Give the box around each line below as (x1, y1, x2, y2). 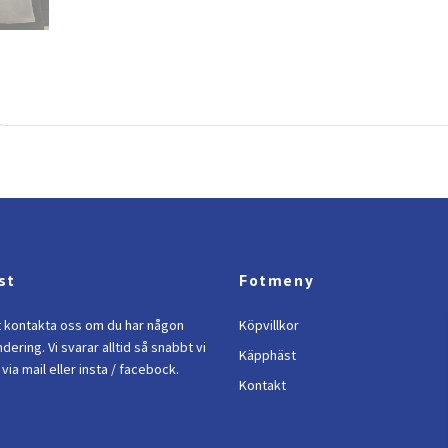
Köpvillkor (239, 315, 299, 334)
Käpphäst (239, 345, 296, 364)
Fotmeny (239, 269, 315, 290)
